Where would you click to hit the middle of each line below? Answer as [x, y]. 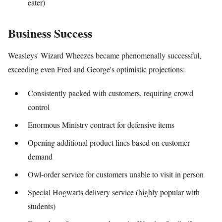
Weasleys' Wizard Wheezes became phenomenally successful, [105, 55]
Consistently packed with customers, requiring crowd [111, 93]
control [39, 107]
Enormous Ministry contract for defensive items [101, 124]
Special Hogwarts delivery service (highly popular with [114, 192]
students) [42, 206]
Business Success [50, 33]
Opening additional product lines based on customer [109, 142]
